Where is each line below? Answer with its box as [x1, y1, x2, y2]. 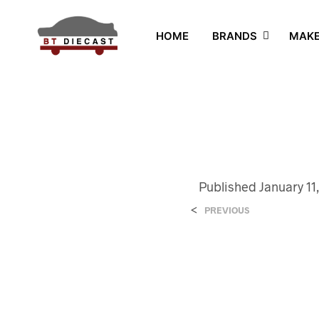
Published [199, 179, 260, 194]
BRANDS [211, 28, 257, 43]
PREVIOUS [204, 204, 250, 216]
